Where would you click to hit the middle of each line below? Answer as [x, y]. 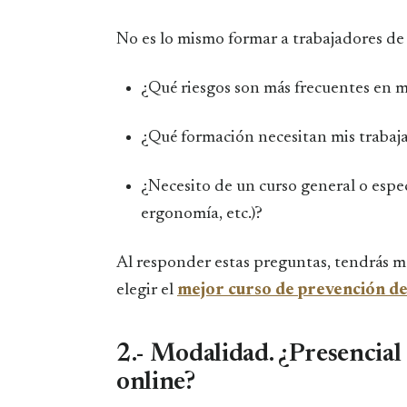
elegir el [147, 290]
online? [156, 382]
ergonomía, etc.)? [201, 213]
